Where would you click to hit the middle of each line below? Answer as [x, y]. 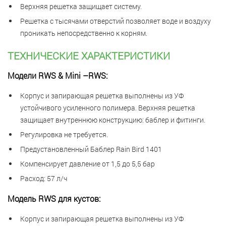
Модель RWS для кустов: [54, 198]
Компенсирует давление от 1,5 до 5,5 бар [88, 163]
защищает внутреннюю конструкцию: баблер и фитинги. [113, 120]
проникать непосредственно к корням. [84, 33]
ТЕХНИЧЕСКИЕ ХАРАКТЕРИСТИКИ [89, 55]
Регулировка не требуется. [64, 134]
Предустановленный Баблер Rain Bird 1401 [91, 149]
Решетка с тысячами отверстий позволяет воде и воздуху [116, 21]
